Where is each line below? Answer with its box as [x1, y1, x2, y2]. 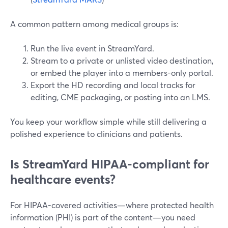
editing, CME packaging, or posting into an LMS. [31, 92, 210, 102]
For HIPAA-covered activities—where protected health [10, 199, 214, 210]
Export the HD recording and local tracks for [31, 79, 195, 90]
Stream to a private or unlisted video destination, [31, 55, 213, 66]
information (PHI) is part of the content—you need [10, 212, 195, 222]
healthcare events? [10, 171, 116, 187]
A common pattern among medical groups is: [10, 18, 179, 29]
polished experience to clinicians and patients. [10, 128, 183, 139]
